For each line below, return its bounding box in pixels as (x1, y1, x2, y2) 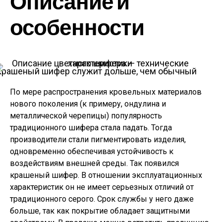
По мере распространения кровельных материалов (10, 87, 202, 97)
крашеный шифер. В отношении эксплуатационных (10, 170, 202, 180)
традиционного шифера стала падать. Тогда (10, 123, 172, 132)
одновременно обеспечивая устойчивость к (10, 147, 173, 156)
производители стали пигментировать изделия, (10, 135, 186, 144)
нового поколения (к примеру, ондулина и (10, 99, 166, 109)
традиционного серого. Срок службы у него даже (10, 194, 194, 204)
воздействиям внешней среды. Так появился (10, 159, 179, 168)
